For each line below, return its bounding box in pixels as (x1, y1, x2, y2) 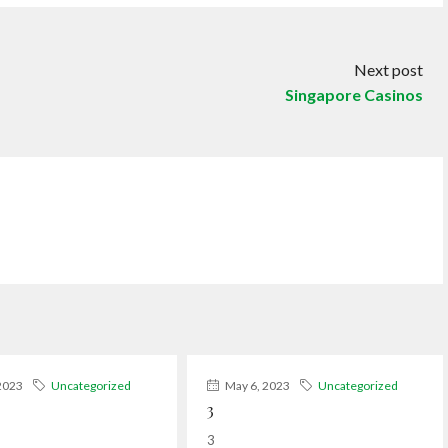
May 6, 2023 (222, 377, 290, 393)
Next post (354, 60, 423, 80)
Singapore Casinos (285, 85, 423, 105)
